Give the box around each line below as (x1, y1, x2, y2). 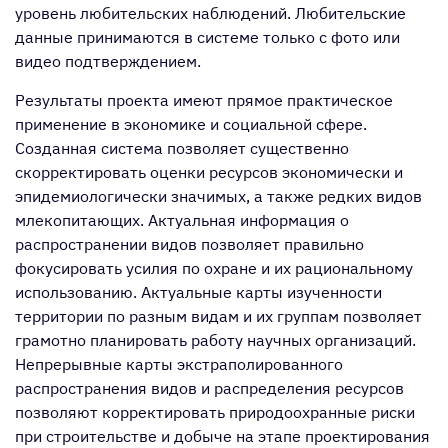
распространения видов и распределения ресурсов (15, 378, 404, 398)
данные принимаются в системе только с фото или (15, 27, 400, 47)
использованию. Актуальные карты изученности (15, 282, 382, 302)
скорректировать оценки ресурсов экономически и (15, 162, 403, 182)
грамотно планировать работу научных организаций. (15, 330, 416, 350)
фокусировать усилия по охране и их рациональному (15, 258, 413, 278)
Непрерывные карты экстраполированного (15, 354, 343, 374)
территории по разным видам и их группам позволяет (15, 306, 422, 326)
